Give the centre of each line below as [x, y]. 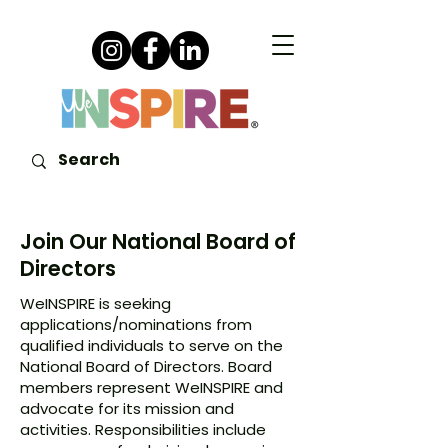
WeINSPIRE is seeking [95, 303]
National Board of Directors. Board [146, 366]
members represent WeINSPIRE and [151, 387]
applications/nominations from [136, 324]
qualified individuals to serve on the [151, 345]
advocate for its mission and [127, 408]
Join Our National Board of [158, 241]
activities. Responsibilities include [143, 429]
